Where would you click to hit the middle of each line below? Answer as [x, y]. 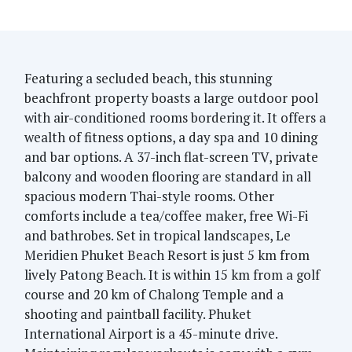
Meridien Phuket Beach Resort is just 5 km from [167, 255]
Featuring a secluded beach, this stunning [148, 78]
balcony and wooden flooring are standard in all [168, 176]
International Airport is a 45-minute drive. [151, 333]
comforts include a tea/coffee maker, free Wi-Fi [166, 215]
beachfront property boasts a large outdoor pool [171, 97]
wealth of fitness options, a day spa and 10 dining [171, 137]
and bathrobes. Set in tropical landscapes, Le [158, 235]
